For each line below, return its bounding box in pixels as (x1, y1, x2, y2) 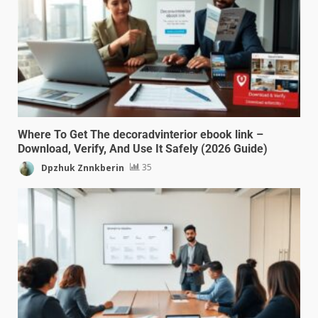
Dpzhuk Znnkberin (39, 161, 124, 174)
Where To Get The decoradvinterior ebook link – (18, 127, 263, 141)
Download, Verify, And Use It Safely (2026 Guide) (18, 141, 268, 155)
